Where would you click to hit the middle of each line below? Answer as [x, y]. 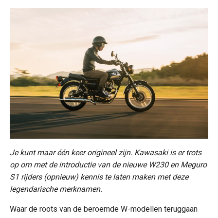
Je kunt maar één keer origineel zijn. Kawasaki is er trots [106, 152]
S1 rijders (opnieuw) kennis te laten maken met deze [99, 177]
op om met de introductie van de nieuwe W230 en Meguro [108, 164]
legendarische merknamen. [56, 189]
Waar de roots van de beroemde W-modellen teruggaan [104, 209]
